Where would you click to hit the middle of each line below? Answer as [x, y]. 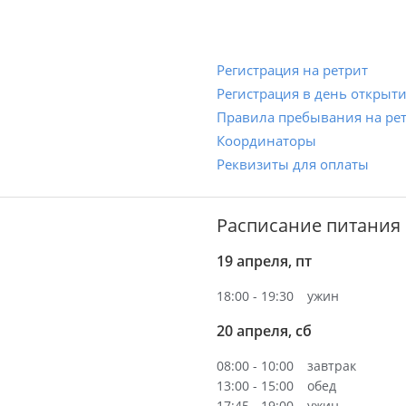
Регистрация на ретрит [292, 70]
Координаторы [266, 140]
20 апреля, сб [264, 331]
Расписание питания [309, 225]
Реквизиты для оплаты [293, 164]
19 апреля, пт [264, 261]
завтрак [332, 366]
